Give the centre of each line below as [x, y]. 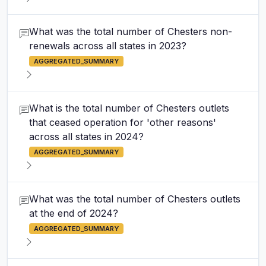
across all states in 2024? [86, 137]
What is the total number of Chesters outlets [129, 108]
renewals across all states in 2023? [108, 46]
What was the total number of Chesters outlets [135, 199]
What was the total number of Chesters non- [131, 31]
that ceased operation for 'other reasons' [123, 122]
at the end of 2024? [74, 213]
